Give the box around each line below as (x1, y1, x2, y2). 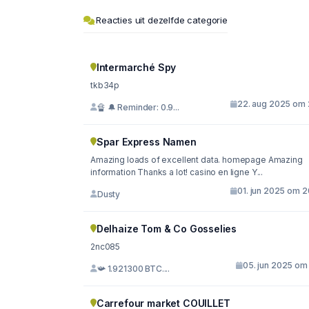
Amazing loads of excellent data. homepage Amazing (90, 154, 303, 166)
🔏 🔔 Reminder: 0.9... (97, 101, 179, 112)
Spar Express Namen (96, 136, 197, 148)
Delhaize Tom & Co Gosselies (96, 223, 237, 235)
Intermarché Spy (96, 61, 177, 74)
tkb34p (90, 80, 120, 91)
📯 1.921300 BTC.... (97, 263, 170, 274)
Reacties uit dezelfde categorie (96, 14, 228, 26)
